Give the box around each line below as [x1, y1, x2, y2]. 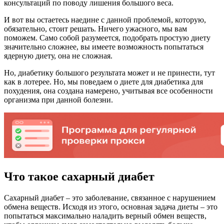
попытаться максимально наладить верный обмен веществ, [4, 211, 206, 220]
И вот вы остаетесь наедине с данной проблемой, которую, [4, 15, 206, 24]
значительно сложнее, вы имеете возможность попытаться [4, 42, 203, 51]
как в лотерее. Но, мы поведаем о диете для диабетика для [4, 77, 203, 86]
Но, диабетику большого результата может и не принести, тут [4, 68, 215, 77]
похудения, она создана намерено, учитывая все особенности [4, 86, 213, 95]
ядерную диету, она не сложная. [4, 51, 112, 60]
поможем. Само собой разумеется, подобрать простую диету [4, 33, 210, 42]
